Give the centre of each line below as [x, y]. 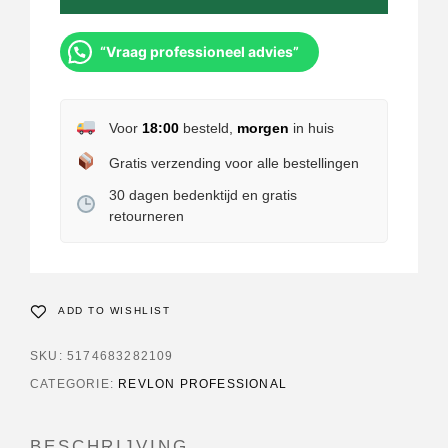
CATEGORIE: [74, 383]
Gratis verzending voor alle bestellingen [233, 162]
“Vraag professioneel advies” [199, 51]
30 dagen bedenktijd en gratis [202, 194]
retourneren [146, 215]
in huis [311, 127]
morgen [262, 127]
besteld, [207, 127]
